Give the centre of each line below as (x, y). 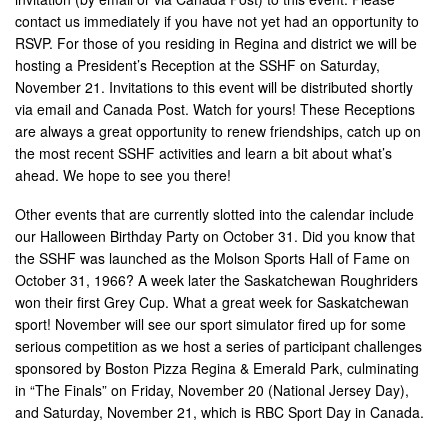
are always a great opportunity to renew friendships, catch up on (218, 130)
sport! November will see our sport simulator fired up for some (210, 323)
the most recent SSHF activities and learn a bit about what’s (203, 152)
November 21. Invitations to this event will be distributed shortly (214, 86)
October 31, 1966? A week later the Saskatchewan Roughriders (216, 279)
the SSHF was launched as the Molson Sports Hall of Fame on (212, 257)
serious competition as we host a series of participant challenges (218, 345)
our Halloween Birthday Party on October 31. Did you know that (215, 235)
